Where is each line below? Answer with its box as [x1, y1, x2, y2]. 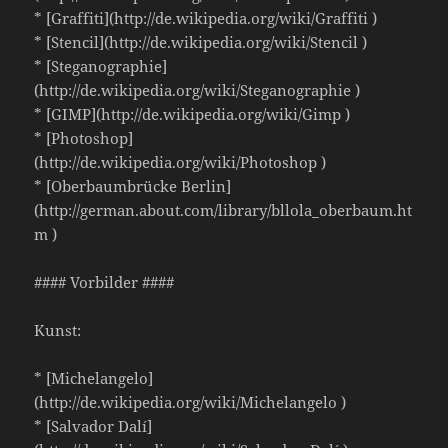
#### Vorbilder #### [34, 272, 175, 293]
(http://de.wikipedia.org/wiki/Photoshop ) [34, 152, 327, 173]
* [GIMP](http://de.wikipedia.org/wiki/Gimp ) [34, 104, 351, 125]
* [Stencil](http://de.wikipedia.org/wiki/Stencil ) [34, 32, 368, 53]
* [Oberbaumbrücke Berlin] [34, 176, 232, 197]
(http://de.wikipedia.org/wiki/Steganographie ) [34, 80, 361, 101]
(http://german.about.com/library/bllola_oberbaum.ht [34, 200, 413, 221]
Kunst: [34, 320, 82, 341]
